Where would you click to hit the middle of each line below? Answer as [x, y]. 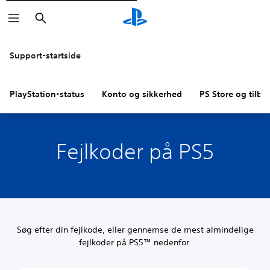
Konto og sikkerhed [142, 94]
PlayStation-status [47, 94]
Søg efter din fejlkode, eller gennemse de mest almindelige [135, 230]
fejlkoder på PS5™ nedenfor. [135, 242]
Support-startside [45, 55]
